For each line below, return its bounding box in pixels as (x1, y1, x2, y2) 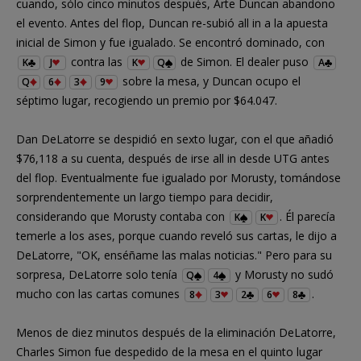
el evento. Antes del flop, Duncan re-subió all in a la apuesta (16, 15, 328, 31)
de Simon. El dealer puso (177, 53, 312, 69)
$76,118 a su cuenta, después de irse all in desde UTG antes (16, 150, 330, 166)
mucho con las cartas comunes (16, 285, 183, 301)
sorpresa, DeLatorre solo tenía (16, 266, 180, 282)
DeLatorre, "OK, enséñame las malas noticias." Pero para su (16, 247, 332, 263)
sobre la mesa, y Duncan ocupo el (119, 73, 301, 89)
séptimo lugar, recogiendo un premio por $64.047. (16, 92, 277, 108)
